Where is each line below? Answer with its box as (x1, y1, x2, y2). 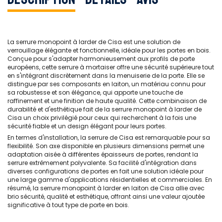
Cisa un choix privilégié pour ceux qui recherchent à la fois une (7, 113, 196, 122)
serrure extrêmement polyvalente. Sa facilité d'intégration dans (7, 159, 197, 167)
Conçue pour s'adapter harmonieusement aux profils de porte (7, 55, 195, 63)
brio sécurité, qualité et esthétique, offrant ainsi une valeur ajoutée (7, 192, 205, 201)
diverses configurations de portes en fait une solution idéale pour (7, 167, 204, 175)
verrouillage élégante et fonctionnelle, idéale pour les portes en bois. (7, 46, 211, 55)
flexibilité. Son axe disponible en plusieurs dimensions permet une (7, 142, 204, 150)
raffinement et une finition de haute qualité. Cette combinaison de (7, 97, 207, 105)
